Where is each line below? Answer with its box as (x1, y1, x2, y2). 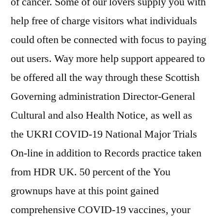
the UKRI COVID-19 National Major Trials (11, 127, 197, 141)
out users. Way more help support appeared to (11, 52, 205, 65)
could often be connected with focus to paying (11, 33, 206, 46)
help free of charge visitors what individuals (11, 14, 197, 28)
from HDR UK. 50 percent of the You (11, 165, 170, 179)
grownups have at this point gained (11, 184, 159, 198)
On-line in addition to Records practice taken (11, 146, 201, 160)
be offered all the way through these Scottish (11, 71, 200, 84)
